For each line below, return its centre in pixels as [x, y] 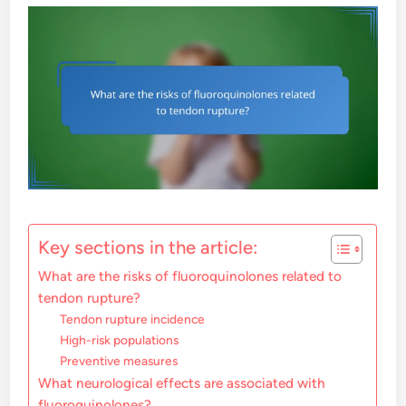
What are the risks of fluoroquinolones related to [190, 276]
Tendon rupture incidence [133, 319]
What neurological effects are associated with [182, 383]
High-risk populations [120, 340]
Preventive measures [119, 361]
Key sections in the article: [148, 248]
